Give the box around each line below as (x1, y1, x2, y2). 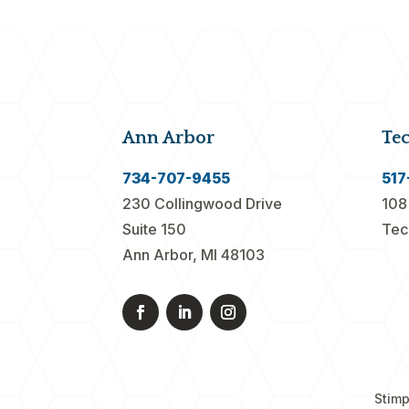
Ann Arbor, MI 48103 (122, 245, 266, 264)
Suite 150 (122, 219, 187, 238)
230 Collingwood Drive (122, 194, 283, 213)
